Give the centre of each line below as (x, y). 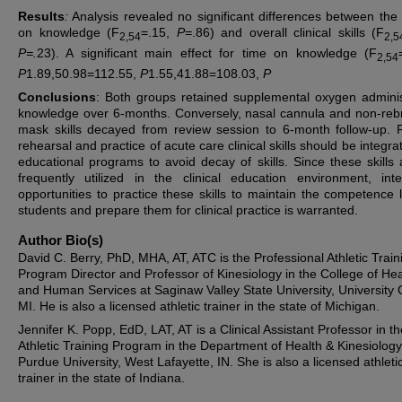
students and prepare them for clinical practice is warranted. (188, 210)
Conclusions (57, 96)
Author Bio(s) (61, 240)
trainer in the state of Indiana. (101, 377)
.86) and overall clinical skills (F (288, 32)
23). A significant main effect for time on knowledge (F (207, 52)
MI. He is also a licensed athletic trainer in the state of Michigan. (199, 306)
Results (41, 16)
